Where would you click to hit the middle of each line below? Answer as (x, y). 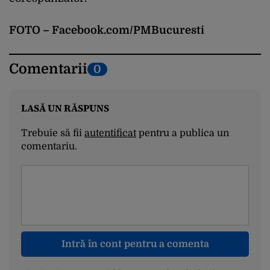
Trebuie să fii (53, 133)
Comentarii (48, 69)
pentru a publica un (183, 133)
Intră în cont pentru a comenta (135, 244)
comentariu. (49, 147)
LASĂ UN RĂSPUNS (65, 108)
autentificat (110, 133)
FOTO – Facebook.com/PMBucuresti (107, 30)
